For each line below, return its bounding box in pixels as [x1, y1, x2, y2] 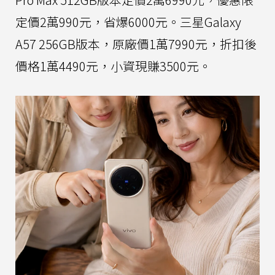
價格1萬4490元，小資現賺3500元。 [15, 57, 211, 76]
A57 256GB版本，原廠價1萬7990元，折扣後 [15, 35, 257, 53]
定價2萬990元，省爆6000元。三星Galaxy [15, 13, 241, 31]
